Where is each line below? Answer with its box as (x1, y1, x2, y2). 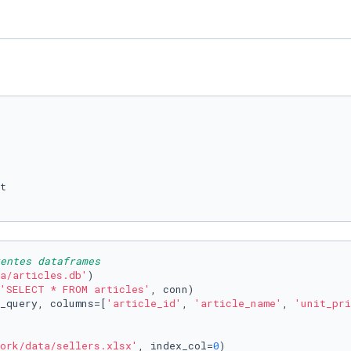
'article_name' (194, 296, 282, 310)
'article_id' (107, 296, 182, 310)
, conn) (150, 282, 194, 296)
